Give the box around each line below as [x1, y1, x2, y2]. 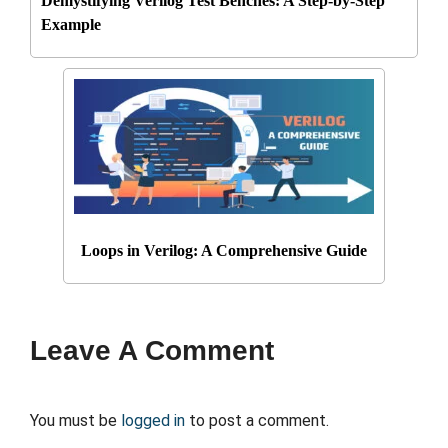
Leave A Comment [30, 335, 274, 367]
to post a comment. [185, 411, 329, 431]
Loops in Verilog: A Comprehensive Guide [81, 242, 367, 260]
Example [41, 16, 101, 34]
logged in [121, 411, 185, 431]
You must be [30, 411, 121, 431]
